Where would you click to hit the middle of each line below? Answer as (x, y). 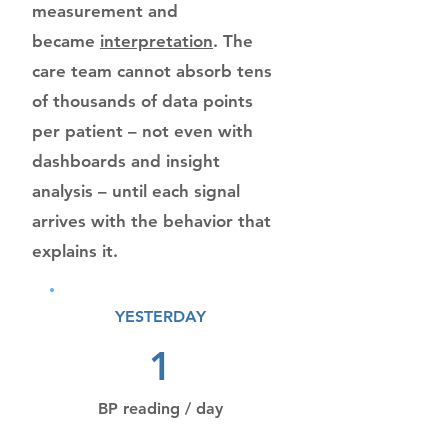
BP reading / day (160, 408)
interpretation (156, 41)
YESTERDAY (160, 316)
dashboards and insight (126, 161)
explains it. (75, 251)
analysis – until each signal (136, 191)
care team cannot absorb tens (152, 71)
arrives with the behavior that (151, 221)
